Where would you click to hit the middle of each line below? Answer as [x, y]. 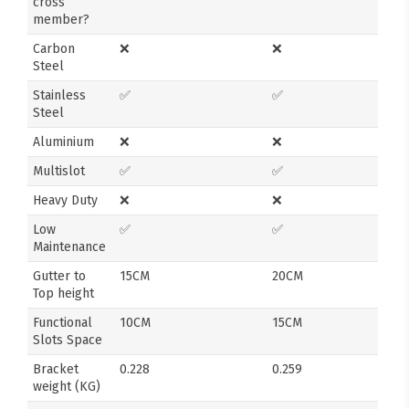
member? [62, 19]
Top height [64, 293]
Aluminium [64, 142]
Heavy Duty [66, 200]
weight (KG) [67, 386]
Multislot [59, 171]
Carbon [54, 48]
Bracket [56, 369]
